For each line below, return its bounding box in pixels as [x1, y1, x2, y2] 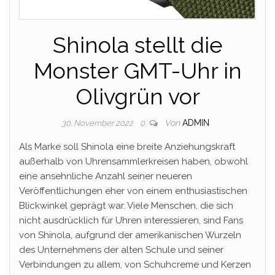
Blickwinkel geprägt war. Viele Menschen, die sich [19, 199, 233, 211]
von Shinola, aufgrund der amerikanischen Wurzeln [19, 229, 241, 241]
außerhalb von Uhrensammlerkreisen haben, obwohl [19, 155, 248, 167]
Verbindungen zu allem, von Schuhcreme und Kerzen [19, 258, 251, 270]
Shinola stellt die [52, 31, 223, 58]
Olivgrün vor [75, 83, 200, 109]
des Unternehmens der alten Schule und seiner [19, 244, 223, 255]
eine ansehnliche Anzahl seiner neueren [19, 170, 192, 182]
